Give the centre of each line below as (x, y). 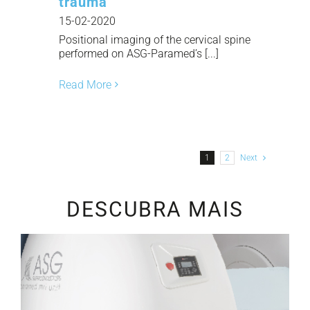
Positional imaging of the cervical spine (155, 39)
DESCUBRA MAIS (155, 210)
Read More (85, 84)
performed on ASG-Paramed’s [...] (139, 53)
